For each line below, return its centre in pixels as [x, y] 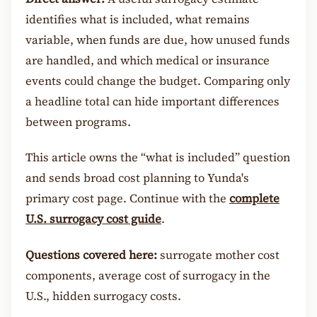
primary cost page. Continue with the [127, 199]
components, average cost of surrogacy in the [148, 275]
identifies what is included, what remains [138, 19]
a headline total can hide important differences [152, 101]
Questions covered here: [91, 255]
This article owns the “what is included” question [158, 158]
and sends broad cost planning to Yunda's [137, 178]
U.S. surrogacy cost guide [93, 219]
